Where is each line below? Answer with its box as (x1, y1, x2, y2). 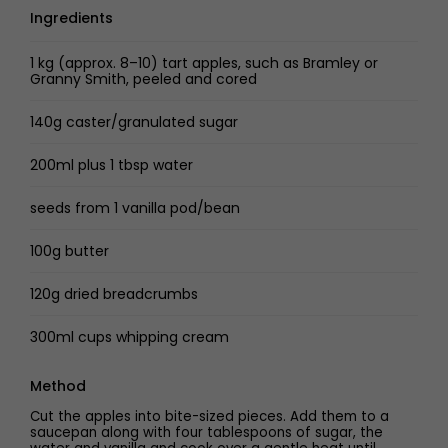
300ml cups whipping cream (30, 327, 229, 347)
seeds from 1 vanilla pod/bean (30, 198, 240, 218)
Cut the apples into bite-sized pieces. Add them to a (30, 407, 389, 426)
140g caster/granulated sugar (30, 112, 238, 132)
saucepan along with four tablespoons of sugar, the (30, 423, 383, 442)
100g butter (30, 241, 109, 261)
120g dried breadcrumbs (30, 284, 198, 304)
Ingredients (30, 8, 113, 28)
